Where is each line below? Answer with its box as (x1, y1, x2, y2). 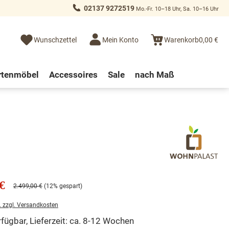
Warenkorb (164, 36, 199, 44)
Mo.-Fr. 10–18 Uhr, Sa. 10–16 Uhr (134, 5, 219, 12)
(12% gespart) (43, 182, 82, 190)
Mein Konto (102, 36, 139, 44)
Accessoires (49, 69, 98, 80)
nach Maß (134, 69, 174, 80)
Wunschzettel (34, 36, 77, 44)
